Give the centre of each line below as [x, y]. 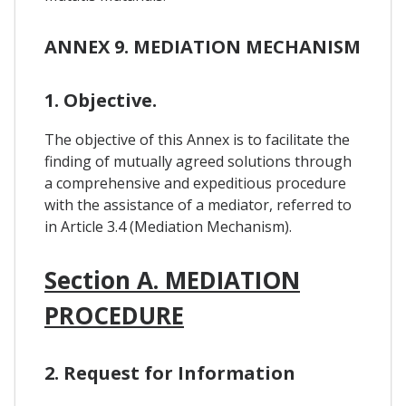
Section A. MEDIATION [172, 280]
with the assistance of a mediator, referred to [198, 204]
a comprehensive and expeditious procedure [195, 183]
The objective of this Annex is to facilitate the [197, 139]
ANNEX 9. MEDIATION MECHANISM [203, 46]
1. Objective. [101, 100]
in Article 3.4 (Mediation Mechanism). [168, 226]
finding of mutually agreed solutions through [198, 161]
